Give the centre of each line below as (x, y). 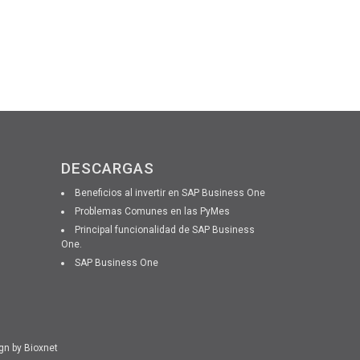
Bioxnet (41, 348)
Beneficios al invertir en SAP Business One (170, 193)
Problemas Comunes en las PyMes (152, 211)
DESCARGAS (108, 168)
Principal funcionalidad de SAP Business (165, 230)
